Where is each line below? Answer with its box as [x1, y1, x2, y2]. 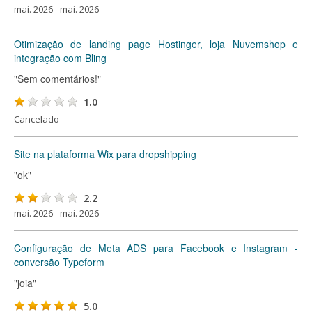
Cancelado [14, 113, 59, 125]
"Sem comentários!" [14, 72, 101, 86]
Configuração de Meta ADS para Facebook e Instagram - [14, 241, 298, 255]
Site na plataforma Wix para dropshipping [14, 147, 196, 161]
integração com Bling [14, 51, 107, 65]
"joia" [14, 276, 36, 290]
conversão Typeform [14, 255, 104, 269]
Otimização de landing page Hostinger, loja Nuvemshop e [14, 37, 298, 51]
